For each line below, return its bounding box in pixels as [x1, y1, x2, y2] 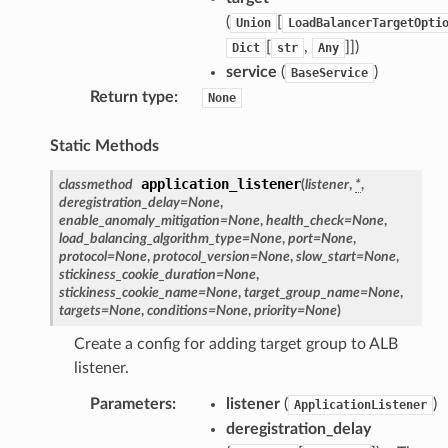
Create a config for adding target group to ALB [73, 335, 398, 352]
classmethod [58, 176, 133, 192]
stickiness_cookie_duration [58, 266, 216, 282]
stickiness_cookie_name [58, 284, 198, 300]
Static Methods [49, 137, 159, 154]
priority [253, 302, 297, 318]
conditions [146, 302, 208, 318]
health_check [265, 212, 344, 228]
